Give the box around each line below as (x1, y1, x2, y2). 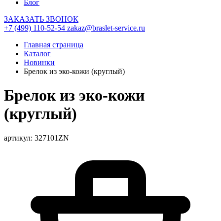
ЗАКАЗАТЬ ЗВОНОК (4, 15, 78, 23)
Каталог (24, 49, 51, 58)
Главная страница (24, 40, 83, 49)
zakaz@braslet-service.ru (67, 24, 145, 32)
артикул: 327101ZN (4, 133, 69, 142)
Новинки (24, 58, 55, 67)
